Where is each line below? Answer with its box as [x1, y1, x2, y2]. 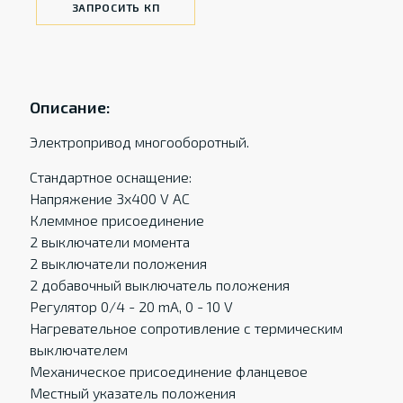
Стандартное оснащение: [29, 168, 192, 185]
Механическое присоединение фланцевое [29, 363, 308, 380]
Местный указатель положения [29, 384, 236, 401]
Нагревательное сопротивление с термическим [29, 319, 343, 336]
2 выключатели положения [29, 255, 207, 272]
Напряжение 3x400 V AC [29, 190, 190, 207]
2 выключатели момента [29, 233, 190, 250]
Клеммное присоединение [29, 211, 204, 228]
